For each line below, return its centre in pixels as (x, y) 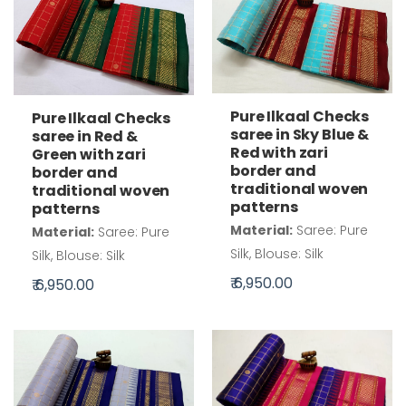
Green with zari (89, 155)
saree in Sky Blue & (300, 134)
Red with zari (279, 152)
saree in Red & (85, 137)
